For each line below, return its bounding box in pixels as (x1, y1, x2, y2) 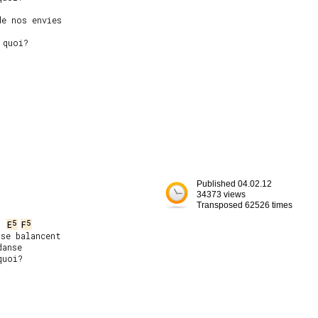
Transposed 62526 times (197, 200, 292, 210)
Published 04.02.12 (197, 179, 272, 189)
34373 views (197, 190, 246, 199)
